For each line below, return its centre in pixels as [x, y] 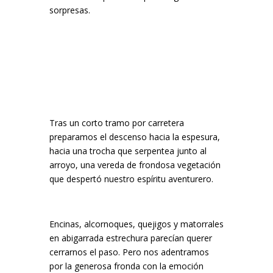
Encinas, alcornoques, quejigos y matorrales [136, 224]
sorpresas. [69, 10]
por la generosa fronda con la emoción [126, 266]
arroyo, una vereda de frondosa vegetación [135, 165]
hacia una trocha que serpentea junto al [128, 151]
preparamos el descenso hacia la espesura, [134, 137]
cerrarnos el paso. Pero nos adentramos [129, 252]
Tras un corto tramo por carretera [116, 123]
